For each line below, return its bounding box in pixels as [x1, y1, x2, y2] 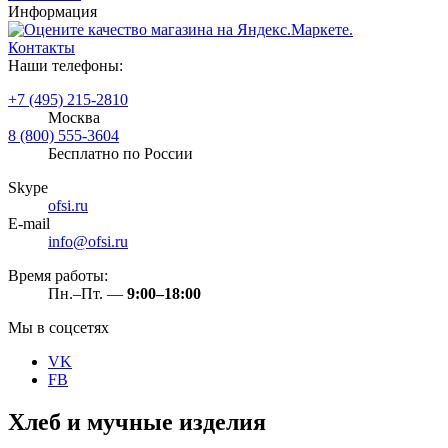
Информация [8, 3, 97, 20]
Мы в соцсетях [8, 319, 109, 336]
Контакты [8, 39, 75, 56]
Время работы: [8, 267, 108, 284]
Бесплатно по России [48, 145, 193, 162]
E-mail [8, 215, 50, 232]
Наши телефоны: [8, 57, 123, 74]
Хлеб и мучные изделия [8, 408, 266, 435]
